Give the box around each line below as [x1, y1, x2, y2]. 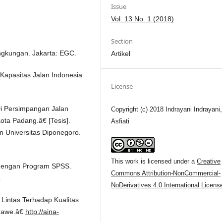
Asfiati [111, 117, 130, 125]
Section [111, 37, 133, 46]
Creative [197, 158, 221, 166]
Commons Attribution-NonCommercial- [111, 169, 221, 177]
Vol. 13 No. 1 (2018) [111, 15, 174, 23]
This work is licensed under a [111, 158, 197, 166]
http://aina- [25, 208, 59, 216]
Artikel [111, 50, 131, 58]
